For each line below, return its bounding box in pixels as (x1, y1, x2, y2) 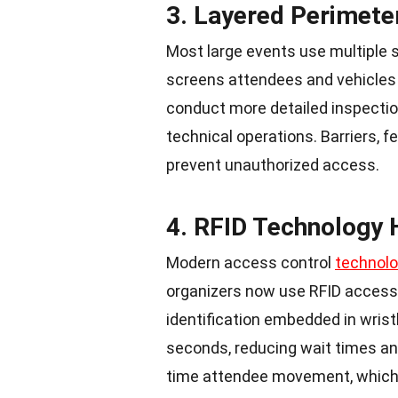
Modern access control (166, 253, 335, 273)
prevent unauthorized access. (166, 155, 379, 175)
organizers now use (166, 282, 309, 301)
